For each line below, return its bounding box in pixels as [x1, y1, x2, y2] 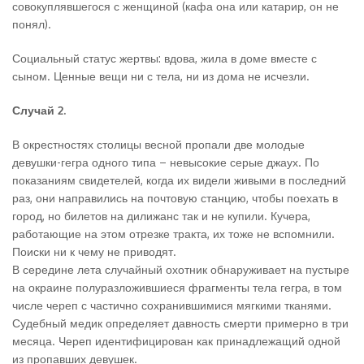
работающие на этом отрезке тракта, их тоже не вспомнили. [12, 227, 335, 240]
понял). [12, 17, 51, 31]
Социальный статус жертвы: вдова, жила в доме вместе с [12, 51, 317, 65]
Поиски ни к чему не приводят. [12, 245, 176, 258]
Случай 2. [12, 103, 66, 117]
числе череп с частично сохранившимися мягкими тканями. [12, 298, 331, 312]
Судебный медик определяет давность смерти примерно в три [12, 316, 349, 330]
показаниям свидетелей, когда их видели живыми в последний [12, 173, 346, 187]
